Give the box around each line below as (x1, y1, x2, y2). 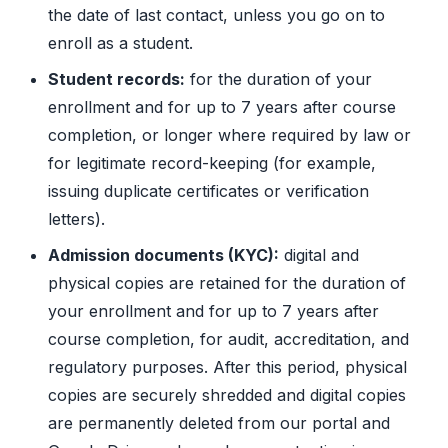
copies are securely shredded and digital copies (48, 385, 406, 406)
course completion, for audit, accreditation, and (48, 329, 409, 350)
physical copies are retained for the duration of (48, 273, 406, 294)
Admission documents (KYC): (48, 245, 279, 266)
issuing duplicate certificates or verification (48, 181, 369, 202)
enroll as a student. (48, 33, 193, 54)
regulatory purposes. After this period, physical (48, 357, 407, 378)
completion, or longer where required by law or (48, 125, 411, 146)
